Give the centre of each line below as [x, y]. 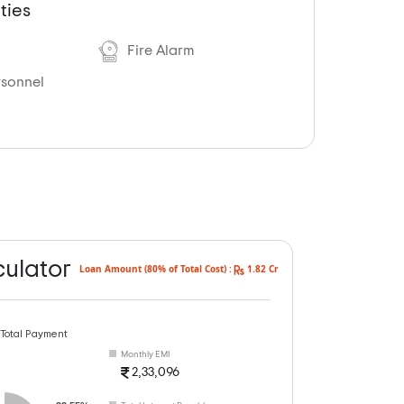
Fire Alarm [159, 51]
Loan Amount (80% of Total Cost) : [157, 269]
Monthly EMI [146, 355]
